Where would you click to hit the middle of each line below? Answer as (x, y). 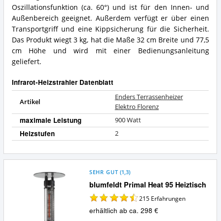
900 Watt (128, 120)
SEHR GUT (104, 172)
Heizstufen (37, 134)
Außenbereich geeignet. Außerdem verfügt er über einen (110, 18)
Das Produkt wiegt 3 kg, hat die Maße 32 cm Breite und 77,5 (110, 40)
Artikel (30, 102)
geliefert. (26, 61)
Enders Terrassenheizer (149, 97)
